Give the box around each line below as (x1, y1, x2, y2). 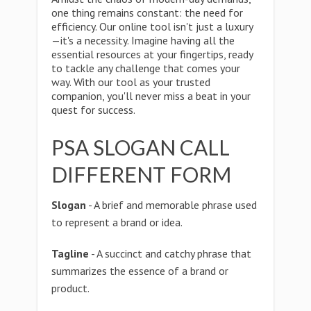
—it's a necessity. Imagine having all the (51, 33, 235, 47)
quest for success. (51, 103, 135, 117)
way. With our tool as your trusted (51, 75, 210, 89)
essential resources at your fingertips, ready (51, 47, 253, 61)
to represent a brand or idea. (51, 215, 183, 229)
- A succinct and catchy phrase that (89, 246, 251, 260)
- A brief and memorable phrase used (86, 198, 257, 212)
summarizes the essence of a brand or (51, 264, 228, 278)
